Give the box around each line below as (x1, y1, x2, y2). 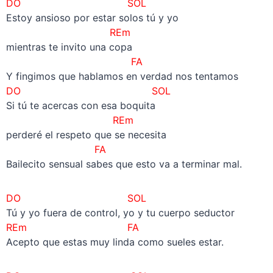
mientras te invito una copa (5, 41, 132, 54)
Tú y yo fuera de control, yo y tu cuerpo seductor (5, 207, 235, 219)
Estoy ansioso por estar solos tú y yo (5, 12, 179, 24)
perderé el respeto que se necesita (5, 129, 166, 141)
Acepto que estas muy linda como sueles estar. (5, 236, 224, 249)
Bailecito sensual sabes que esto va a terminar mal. (5, 158, 242, 171)
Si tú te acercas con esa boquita (5, 99, 155, 112)
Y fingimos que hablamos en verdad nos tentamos (5, 70, 238, 83)
